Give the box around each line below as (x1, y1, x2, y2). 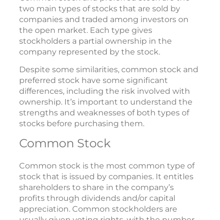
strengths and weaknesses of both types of (19, 108, 189, 117)
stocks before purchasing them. (19, 118, 144, 128)
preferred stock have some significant (19, 75, 168, 85)
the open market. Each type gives (19, 25, 152, 35)
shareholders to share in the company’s (19, 182, 174, 192)
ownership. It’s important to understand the (19, 97, 192, 107)
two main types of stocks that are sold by (19, 3, 180, 13)
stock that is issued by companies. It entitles (19, 171, 193, 181)
